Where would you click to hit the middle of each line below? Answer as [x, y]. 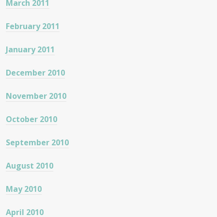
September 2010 [37, 143]
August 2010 [30, 166]
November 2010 [36, 96]
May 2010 [24, 189]
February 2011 [33, 26]
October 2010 [31, 119]
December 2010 [35, 73]
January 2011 [30, 50]
